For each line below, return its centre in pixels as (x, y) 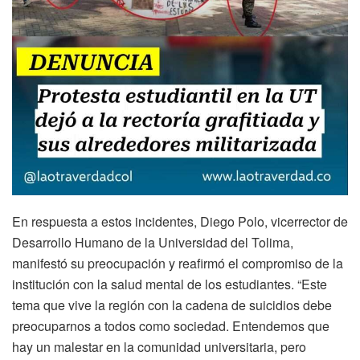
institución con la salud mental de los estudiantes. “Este (170, 284)
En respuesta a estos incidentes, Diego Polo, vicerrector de (180, 221)
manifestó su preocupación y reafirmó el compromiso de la (178, 263)
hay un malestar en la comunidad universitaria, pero (159, 346)
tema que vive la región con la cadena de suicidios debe (172, 305)
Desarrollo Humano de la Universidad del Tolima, (153, 242)
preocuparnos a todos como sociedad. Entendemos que (171, 325)
